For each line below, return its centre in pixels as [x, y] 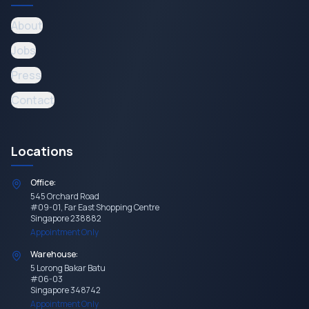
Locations [42, 151]
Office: [43, 182]
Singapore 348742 [66, 290]
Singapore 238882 [66, 218]
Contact [33, 100]
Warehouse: [54, 254]
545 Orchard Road [65, 196]
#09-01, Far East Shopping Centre [95, 207]
